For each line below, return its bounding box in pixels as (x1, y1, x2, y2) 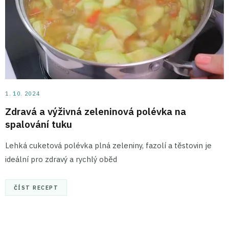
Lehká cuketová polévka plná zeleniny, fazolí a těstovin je (5, 140, 212, 150)
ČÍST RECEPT (14, 184, 59, 191)
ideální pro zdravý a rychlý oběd (5, 154, 117, 164)
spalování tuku (5, 117, 72, 130)
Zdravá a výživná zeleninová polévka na (5, 104, 186, 118)
